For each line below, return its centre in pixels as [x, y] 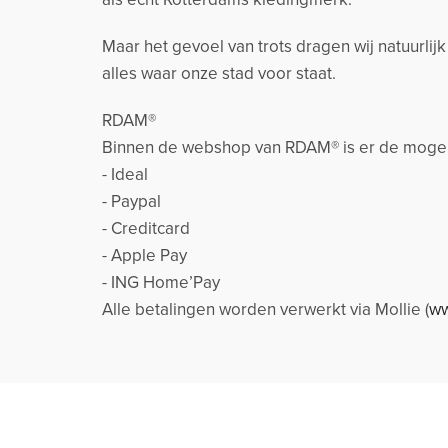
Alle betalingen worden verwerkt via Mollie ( [265, 310]
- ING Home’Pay [161, 283]
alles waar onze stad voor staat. [219, 74]
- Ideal [125, 175]
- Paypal [131, 202]
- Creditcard [146, 229]
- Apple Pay [144, 256]
